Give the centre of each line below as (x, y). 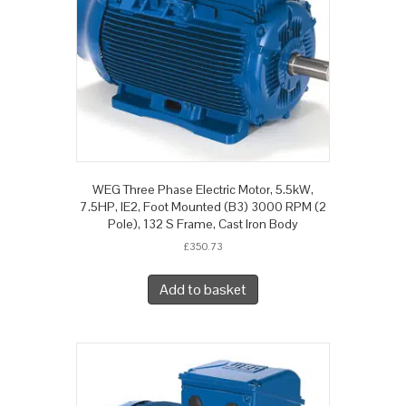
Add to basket (203, 290)
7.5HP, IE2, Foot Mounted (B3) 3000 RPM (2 (203, 207)
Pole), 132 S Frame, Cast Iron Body (203, 224)
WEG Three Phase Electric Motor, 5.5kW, (203, 190)
